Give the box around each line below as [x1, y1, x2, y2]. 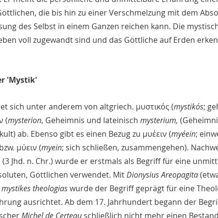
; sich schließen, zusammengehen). [62, 142, 191, 153]
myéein [171, 128, 196, 140]
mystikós [174, 101, 203, 112]
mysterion [8, 115, 41, 126]
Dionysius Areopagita [127, 169, 200, 181]
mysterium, [140, 115, 180, 126]
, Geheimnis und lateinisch [41, 115, 140, 126]
